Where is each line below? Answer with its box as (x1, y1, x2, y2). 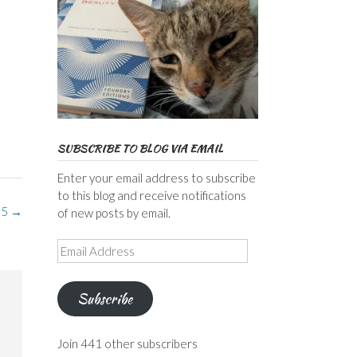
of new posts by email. (57, 205, 171, 220)
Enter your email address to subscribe (57, 170, 256, 185)
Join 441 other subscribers (57, 335, 198, 351)
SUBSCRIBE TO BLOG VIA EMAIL (57, 140, 223, 156)
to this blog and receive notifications (57, 187, 246, 202)
